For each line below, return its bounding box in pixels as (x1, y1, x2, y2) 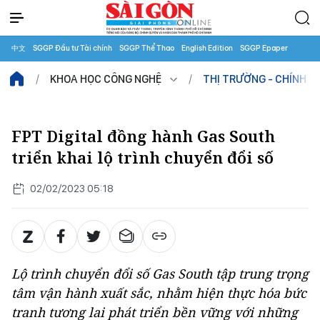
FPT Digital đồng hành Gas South (11, 126, 275, 146)
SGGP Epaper (240, 44, 288, 53)
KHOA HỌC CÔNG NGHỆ (50, 72, 161, 86)
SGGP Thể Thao (119, 44, 174, 53)
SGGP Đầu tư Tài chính (33, 44, 112, 53)
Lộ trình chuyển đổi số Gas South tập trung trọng (11, 265, 309, 282)
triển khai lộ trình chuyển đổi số (11, 147, 274, 168)
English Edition (181, 44, 233, 53)
